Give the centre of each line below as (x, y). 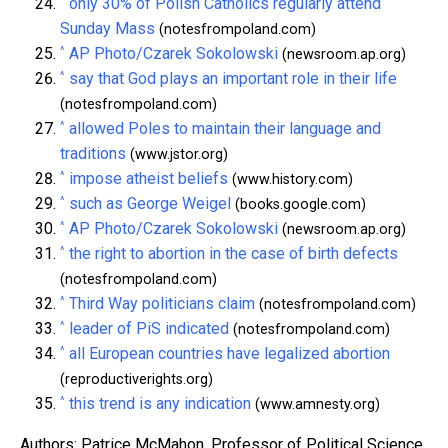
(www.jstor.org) (177, 154)
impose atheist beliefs (148, 178)
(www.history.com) (290, 179)
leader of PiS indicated (149, 328)
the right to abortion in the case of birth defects (233, 253)
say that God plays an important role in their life (233, 78)
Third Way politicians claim (162, 303)
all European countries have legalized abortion (229, 353)
